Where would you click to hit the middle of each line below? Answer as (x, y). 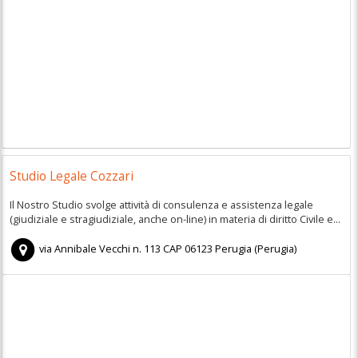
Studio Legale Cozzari (71, 177)
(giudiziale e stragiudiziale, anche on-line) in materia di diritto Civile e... (175, 219)
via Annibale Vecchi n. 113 (100, 249)
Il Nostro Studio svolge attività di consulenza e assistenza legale (161, 204)
